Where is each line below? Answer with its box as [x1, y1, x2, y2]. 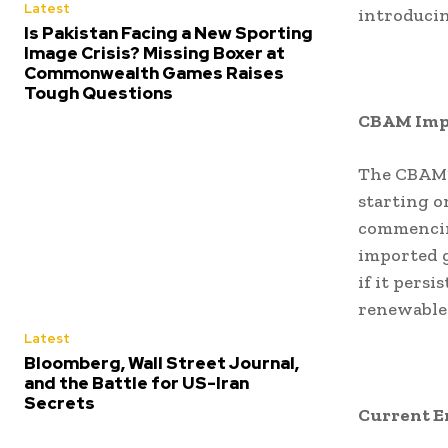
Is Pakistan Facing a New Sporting [24, 21, 313, 44]
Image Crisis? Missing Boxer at [24, 41, 285, 64]
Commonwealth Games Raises [24, 61, 284, 84]
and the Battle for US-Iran [24, 371, 249, 394]
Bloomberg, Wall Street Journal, [24, 351, 299, 374]
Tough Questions [24, 81, 173, 104]
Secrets [24, 391, 95, 414]
